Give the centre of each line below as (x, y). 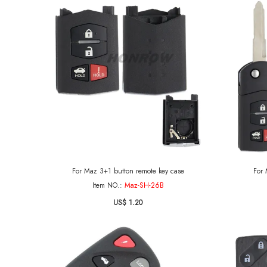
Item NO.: (108, 185)
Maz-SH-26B (144, 185)
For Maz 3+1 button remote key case (128, 171)
